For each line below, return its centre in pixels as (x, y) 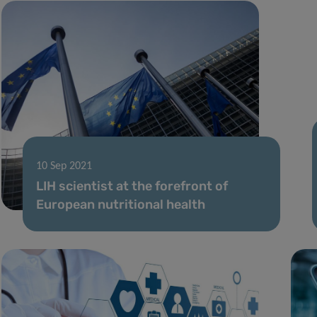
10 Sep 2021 (64, 166)
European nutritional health (120, 204)
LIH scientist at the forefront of (132, 186)
